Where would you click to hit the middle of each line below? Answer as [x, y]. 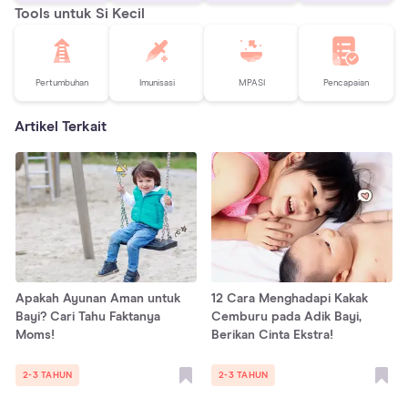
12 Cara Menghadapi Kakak [290, 299]
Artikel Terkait [61, 127]
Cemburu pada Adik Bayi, [286, 317]
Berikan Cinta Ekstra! [272, 336]
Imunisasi [157, 82]
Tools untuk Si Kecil [80, 14]
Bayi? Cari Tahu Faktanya [88, 317]
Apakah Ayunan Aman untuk [98, 299]
